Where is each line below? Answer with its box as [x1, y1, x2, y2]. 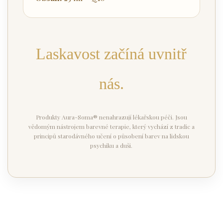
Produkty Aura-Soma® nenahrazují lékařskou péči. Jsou [35, 112, 187, 121]
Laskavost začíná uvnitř [36, 44, 187, 63]
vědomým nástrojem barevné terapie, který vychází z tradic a [28, 122, 195, 130]
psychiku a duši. [90, 141, 133, 149]
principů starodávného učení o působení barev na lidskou [33, 131, 189, 140]
